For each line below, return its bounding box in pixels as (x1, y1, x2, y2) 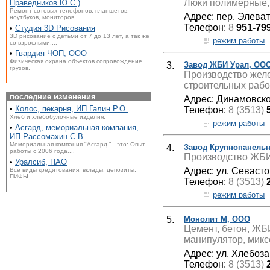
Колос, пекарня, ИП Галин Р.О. (15, 104, 128, 113)
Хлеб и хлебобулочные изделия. (10, 113, 105, 120)
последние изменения (10, 92, 96, 101)
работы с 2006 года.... (10, 148, 75, 154)
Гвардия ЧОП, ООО (15, 49, 87, 58)
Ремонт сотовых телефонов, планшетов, (10, 7, 129, 14)
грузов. (10, 64, 30, 71)
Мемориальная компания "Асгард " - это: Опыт (10, 141, 145, 148)
